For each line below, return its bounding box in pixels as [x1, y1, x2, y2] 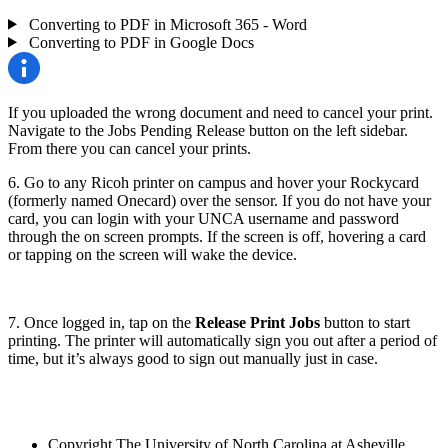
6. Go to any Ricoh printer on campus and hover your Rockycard [8, 173, 419, 191]
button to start [320, 313, 410, 331]
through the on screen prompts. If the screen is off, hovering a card [8, 227, 426, 245]
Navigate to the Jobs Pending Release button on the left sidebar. [8, 121, 408, 139]
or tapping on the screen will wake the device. [8, 245, 297, 263]
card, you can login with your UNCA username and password [8, 209, 399, 227]
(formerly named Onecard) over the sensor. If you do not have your [8, 191, 431, 209]
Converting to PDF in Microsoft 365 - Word [24, 15, 307, 33]
